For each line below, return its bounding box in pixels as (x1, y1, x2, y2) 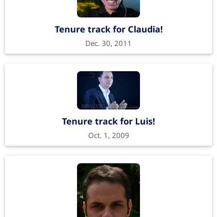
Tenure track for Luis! (62, 115, 155, 127)
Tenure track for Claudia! (54, 23, 163, 35)
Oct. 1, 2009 (88, 130, 129, 140)
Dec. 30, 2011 (85, 38, 132, 48)
